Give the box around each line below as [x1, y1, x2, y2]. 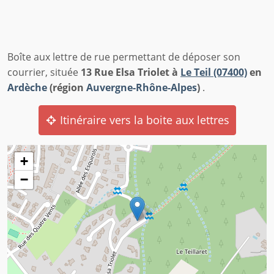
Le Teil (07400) [180, 65, 247, 80]
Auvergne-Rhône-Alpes [86, 81, 197, 95]
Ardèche [7, 81, 47, 95]
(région [47, 81, 86, 95]
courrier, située [7, 65, 81, 80]
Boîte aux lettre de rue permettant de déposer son [7, 50, 240, 64]
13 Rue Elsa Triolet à [81, 65, 180, 80]
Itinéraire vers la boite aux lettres [56, 113, 229, 128]
